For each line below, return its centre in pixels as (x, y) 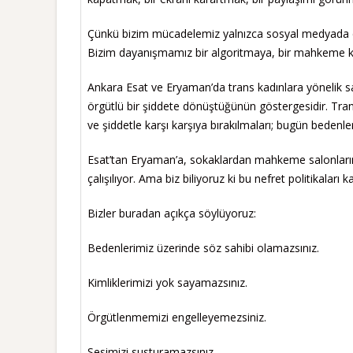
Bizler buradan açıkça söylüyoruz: (172, 213)
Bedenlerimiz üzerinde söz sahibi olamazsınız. (203, 247)
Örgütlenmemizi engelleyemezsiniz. (177, 317)
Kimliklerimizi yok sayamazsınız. (167, 282)
